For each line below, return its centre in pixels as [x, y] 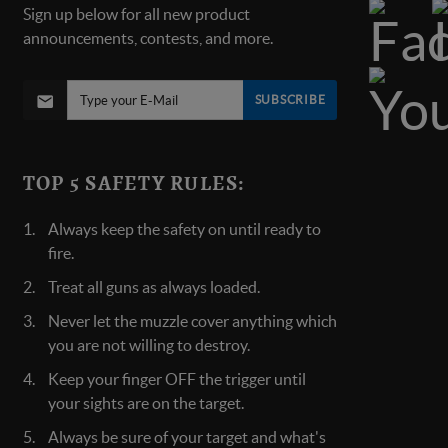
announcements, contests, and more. [147, 38]
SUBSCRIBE [290, 99]
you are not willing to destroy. [148, 345]
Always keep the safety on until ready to [184, 229]
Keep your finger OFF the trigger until [176, 379]
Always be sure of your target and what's [186, 437]
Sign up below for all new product [136, 14]
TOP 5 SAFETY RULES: [133, 183]
